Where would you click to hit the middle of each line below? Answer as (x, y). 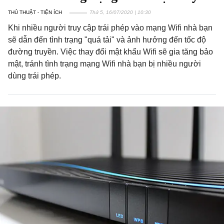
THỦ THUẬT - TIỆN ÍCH (35, 12)
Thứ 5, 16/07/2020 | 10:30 (120, 12)
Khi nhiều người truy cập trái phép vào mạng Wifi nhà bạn (110, 28)
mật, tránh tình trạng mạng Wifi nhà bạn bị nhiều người (104, 64)
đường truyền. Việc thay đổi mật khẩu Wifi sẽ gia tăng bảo (110, 52)
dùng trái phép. (34, 76)
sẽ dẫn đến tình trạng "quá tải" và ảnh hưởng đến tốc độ (107, 40)
